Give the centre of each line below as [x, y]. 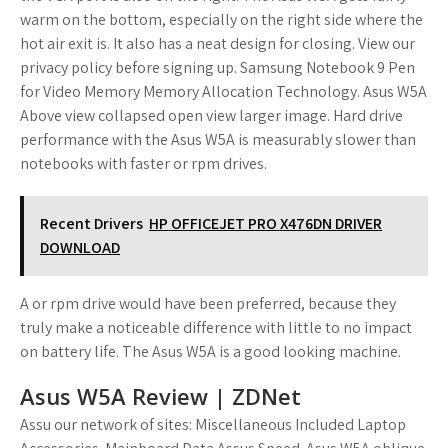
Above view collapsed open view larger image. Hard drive [211, 115]
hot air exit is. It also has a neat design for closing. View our [217, 43]
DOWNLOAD [80, 247]
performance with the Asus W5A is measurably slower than [218, 139]
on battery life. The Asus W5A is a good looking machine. [210, 351]
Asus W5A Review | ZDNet [160, 396]
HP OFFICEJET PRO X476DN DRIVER [265, 223]
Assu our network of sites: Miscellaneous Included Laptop [213, 424]
